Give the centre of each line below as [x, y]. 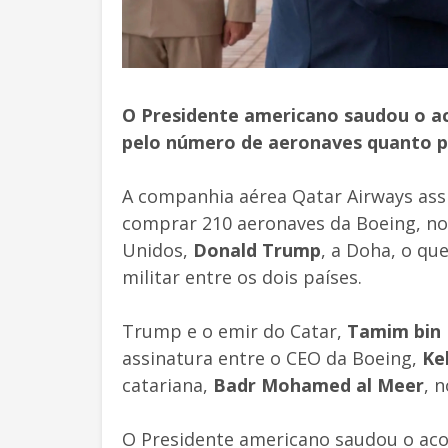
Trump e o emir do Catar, [234, 330]
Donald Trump [257, 249]
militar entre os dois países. [242, 276]
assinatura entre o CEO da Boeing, [272, 357]
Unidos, [157, 249]
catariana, [167, 384]
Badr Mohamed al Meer [318, 384]
